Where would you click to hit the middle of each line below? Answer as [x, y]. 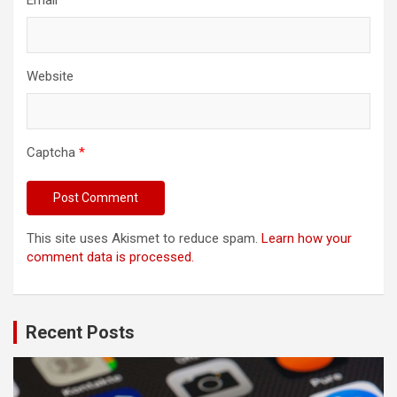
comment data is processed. [110, 257]
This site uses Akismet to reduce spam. [144, 238]
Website [50, 76]
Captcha [51, 152]
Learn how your [307, 238]
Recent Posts [80, 332]
